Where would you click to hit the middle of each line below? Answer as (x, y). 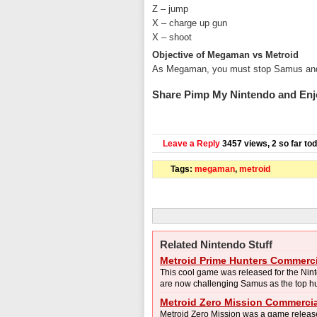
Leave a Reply (191, 144)
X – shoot (172, 37)
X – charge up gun (190, 23)
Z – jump (170, 9)
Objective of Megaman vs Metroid (225, 55)
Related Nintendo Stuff (216, 244)
